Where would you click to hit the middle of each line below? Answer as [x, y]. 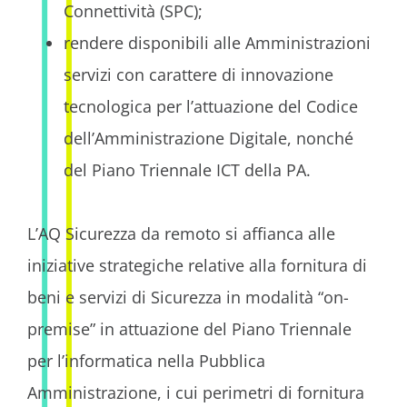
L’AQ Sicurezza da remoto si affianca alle [181, 233]
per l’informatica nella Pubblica [146, 361]
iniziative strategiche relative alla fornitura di [197, 265]
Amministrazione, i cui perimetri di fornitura [196, 392]
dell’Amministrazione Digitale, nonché [208, 138]
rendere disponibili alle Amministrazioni [217, 43]
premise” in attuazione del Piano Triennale [189, 329]
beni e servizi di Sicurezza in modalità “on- [188, 297]
